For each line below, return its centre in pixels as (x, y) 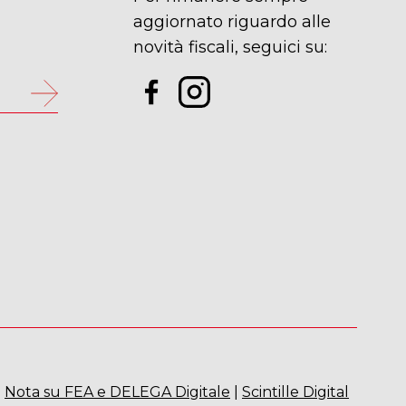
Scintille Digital (295, 391)
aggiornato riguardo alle (232, 21)
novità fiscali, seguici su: (230, 47)
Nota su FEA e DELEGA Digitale (117, 391)
